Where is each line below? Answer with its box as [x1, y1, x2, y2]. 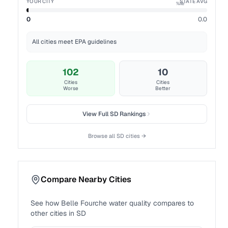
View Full [82, 110, 110, 118]
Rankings [118, 110, 146, 118]
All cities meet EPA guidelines [32, 38, 117, 46]
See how [31, 198, 62, 208]
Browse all [88, 132, 117, 139]
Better [155, 85, 171, 92]
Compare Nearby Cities [41, 174, 132, 185]
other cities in [31, 209, 75, 218]
